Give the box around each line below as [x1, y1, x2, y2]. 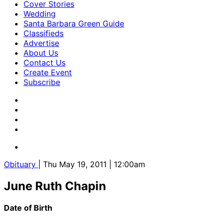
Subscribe [23, 77, 60, 87]
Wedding [23, 9, 56, 19]
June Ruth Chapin [4, 178, 106, 193]
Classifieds [23, 28, 64, 38]
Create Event [23, 67, 72, 77]
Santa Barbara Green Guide [23, 19, 124, 28]
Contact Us [23, 58, 66, 67]
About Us [23, 48, 58, 58]
